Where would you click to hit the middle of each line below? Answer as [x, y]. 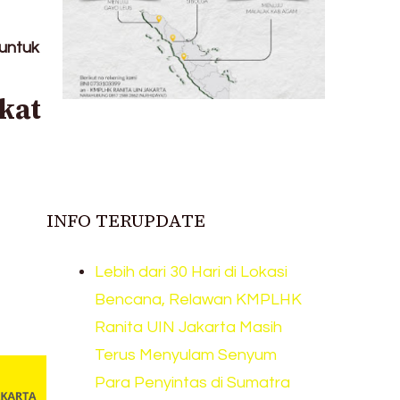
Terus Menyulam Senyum [186, 355]
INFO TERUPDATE [126, 221]
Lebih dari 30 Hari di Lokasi [192, 272]
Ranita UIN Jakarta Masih [189, 328]
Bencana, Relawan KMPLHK [199, 300]
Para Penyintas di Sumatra [193, 383]
